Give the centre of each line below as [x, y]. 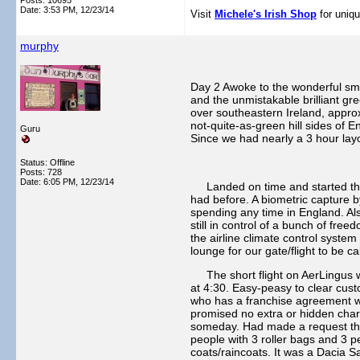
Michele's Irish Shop [266, 14]
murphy [39, 46]
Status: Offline [47, 162]
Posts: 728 [41, 172]
